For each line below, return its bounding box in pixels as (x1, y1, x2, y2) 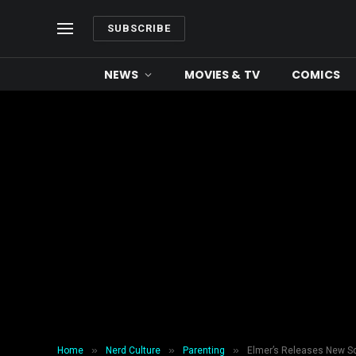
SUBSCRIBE (107, 22, 172, 34)
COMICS (292, 66, 340, 83)
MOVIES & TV (184, 66, 261, 83)
